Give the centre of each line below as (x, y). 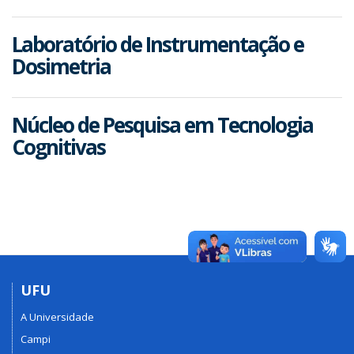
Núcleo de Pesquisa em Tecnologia (162, 124)
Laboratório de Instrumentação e (158, 44)
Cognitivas (58, 147)
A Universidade (57, 317)
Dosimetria (61, 66)
